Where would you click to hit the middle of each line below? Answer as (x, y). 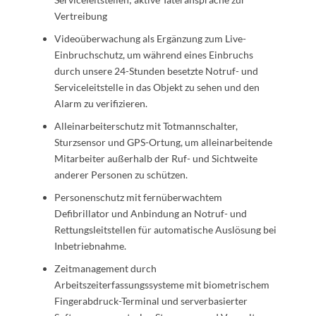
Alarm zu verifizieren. (101, 103)
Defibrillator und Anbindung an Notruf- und (150, 213)
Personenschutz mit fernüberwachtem (138, 197)
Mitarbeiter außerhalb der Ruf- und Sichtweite (156, 158)
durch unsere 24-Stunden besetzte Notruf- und (156, 71)
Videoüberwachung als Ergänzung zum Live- (150, 38)
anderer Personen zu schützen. (121, 174)
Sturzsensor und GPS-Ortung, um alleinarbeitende (163, 142)
